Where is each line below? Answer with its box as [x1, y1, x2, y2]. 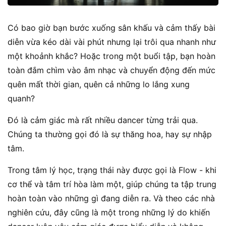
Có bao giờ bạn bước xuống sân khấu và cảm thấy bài [8, 23, 215, 33]
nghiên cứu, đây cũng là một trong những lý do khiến [8, 207, 210, 218]
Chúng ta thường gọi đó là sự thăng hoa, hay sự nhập [8, 129, 212, 140]
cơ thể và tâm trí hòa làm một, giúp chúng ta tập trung [8, 179, 216, 190]
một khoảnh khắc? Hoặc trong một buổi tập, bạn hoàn [8, 51, 215, 62]
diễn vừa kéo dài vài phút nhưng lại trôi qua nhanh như [8, 37, 216, 47]
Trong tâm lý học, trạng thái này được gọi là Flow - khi [8, 165, 216, 176]
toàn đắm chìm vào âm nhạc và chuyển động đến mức [8, 65, 215, 76]
